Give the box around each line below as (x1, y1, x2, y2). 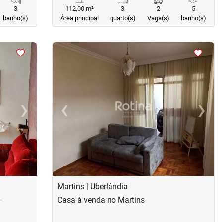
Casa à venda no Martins (57, 195, 145, 205)
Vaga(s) (147, 14, 169, 22)
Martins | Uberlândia (57, 182, 128, 191)
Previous (63, 109, 94, 119)
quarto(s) (110, 14, 136, 22)
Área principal (60, 14, 99, 22)
